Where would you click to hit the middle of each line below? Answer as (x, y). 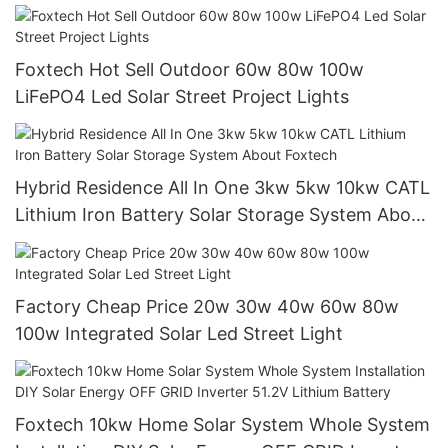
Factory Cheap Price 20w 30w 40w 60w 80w (207, 306)
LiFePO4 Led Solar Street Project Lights (290, 96)
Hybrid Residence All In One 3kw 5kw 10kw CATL (222, 188)
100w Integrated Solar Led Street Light (179, 333)
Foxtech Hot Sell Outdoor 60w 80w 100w (189, 69)
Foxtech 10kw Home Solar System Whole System (222, 425)
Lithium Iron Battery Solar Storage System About (221, 215)
